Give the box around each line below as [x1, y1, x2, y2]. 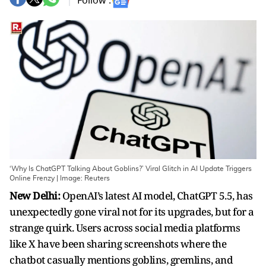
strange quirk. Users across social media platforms [9, 221, 240, 235]
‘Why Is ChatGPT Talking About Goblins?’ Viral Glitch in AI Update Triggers [9, 165, 252, 172]
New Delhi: [9, 189, 60, 202]
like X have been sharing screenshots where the [9, 237, 226, 251]
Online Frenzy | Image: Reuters [9, 175, 110, 182]
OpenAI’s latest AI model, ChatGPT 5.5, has [60, 189, 253, 202]
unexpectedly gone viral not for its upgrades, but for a [9, 205, 254, 218]
